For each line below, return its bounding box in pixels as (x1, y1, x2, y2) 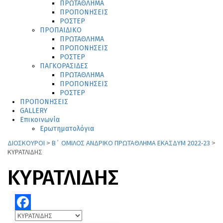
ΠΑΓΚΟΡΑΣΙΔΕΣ (40, 62, 88, 71)
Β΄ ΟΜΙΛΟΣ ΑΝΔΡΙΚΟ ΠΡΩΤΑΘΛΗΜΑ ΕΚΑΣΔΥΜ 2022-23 (52, 138, 210, 148)
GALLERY (20, 107, 47, 115)
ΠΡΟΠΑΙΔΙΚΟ (40, 26, 82, 35)
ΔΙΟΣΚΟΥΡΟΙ (7, 138, 45, 148)
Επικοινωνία (20, 115, 60, 124)
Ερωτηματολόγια (40, 124, 94, 133)
